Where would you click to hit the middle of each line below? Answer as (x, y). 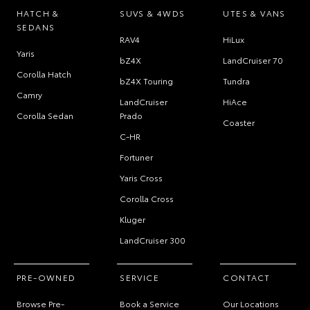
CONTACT (247, 277)
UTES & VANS (254, 13)
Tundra (237, 81)
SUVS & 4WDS (153, 13)
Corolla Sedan (45, 116)
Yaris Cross (142, 178)
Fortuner (137, 157)
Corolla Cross (147, 199)
